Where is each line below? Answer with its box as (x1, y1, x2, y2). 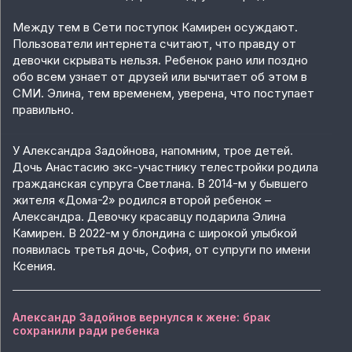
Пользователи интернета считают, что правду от (13, 36, 296, 52)
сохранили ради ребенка (13, 324, 159, 338)
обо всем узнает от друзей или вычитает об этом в (13, 69, 307, 85)
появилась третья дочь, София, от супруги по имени (13, 242, 310, 258)
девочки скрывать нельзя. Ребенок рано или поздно (13, 53, 308, 68)
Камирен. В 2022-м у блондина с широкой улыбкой (13, 225, 297, 241)
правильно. (13, 102, 74, 118)
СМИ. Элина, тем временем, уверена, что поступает (13, 86, 314, 101)
